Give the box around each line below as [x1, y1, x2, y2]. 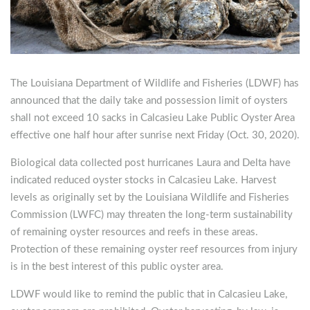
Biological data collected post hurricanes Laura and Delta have [10, 158, 291, 169]
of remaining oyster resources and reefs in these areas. [10, 227, 258, 238]
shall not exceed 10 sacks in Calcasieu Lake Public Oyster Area [10, 113, 295, 124]
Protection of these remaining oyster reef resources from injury [10, 244, 298, 255]
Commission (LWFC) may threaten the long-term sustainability [10, 210, 293, 221]
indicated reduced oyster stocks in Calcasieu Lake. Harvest [10, 175, 276, 186]
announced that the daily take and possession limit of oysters [10, 95, 288, 107]
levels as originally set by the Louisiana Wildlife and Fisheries [10, 192, 289, 203]
